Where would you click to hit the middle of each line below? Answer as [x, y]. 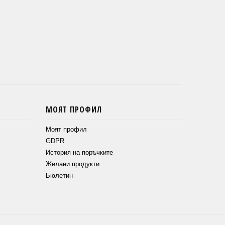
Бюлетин [59, 176]
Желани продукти [73, 164]
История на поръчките [79, 153]
